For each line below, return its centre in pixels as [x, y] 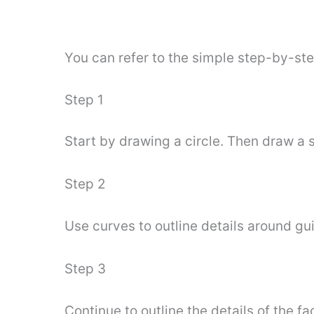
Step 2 [85, 184]
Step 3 [85, 269]
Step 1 [84, 100]
